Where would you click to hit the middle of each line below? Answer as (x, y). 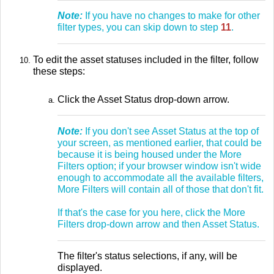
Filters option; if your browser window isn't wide (159, 166)
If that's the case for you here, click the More (151, 212)
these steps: (59, 71)
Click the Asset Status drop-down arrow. (143, 99)
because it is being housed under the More (150, 154)
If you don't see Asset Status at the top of (171, 131)
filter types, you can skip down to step (139, 28)
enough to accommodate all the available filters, (161, 177)
